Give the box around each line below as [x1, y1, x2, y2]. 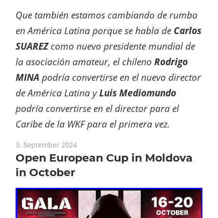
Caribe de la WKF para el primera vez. [16, 118, 170, 130]
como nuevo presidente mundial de [48, 40, 195, 52]
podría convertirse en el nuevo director [39, 71, 201, 83]
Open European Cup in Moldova [16, 151, 193, 165]
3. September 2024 [16, 140, 77, 150]
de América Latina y [16, 87, 99, 99]
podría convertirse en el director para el [16, 102, 179, 114]
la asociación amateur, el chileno [16, 55, 154, 68]
